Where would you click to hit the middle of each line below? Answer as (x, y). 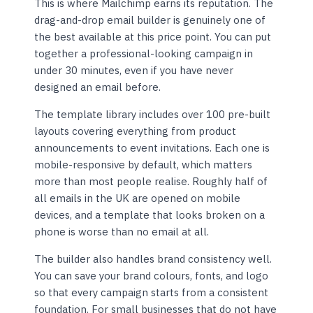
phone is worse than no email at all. (122, 232)
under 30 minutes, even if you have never (134, 71)
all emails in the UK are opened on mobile (138, 198)
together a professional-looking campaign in (144, 54)
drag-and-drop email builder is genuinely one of (150, 20)
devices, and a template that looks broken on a (150, 215)
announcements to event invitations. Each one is (152, 148)
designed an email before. (98, 87)
